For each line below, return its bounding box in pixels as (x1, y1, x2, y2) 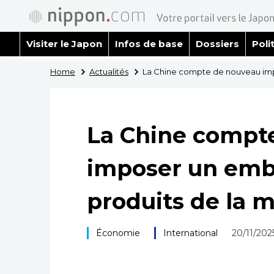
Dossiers (195, 38, 239, 50)
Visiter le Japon (26, 38, 102, 50)
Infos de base (114, 38, 183, 50)
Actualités (89, 67, 128, 76)
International (163, 228, 218, 239)
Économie (96, 228, 140, 239)
